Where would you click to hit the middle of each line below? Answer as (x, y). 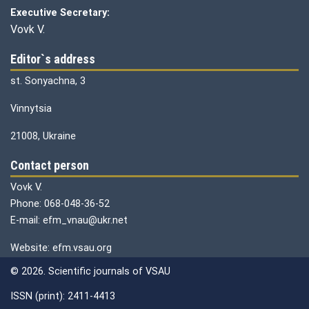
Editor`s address (53, 59)
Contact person (50, 165)
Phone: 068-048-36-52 (60, 203)
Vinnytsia (31, 108)
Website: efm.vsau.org (61, 248)
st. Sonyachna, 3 (48, 81)
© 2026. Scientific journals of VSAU (90, 271)
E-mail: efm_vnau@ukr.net (69, 220)
